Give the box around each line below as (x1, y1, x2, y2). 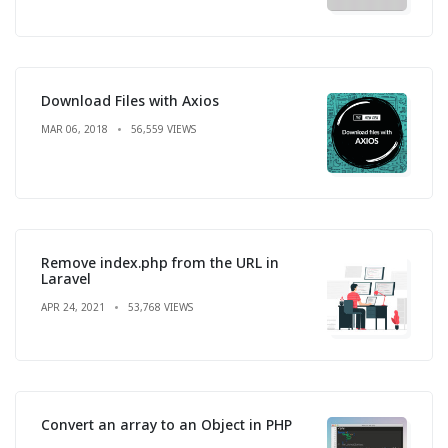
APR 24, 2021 (41, 299, 105, 314)
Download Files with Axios (41, 90, 219, 110)
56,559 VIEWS (131, 121, 196, 136)
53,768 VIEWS (128, 299, 193, 314)
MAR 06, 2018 (41, 121, 108, 136)
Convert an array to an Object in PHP (41, 414, 292, 434)
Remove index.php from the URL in (41, 252, 279, 272)
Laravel (41, 268, 91, 288)
